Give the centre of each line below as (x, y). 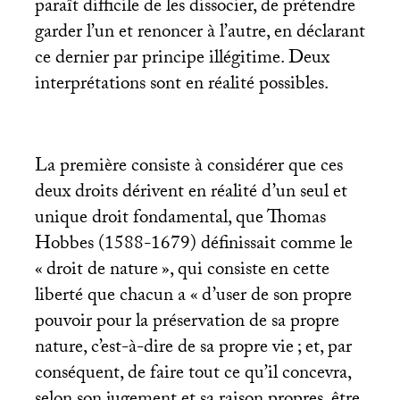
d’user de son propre (276, 297)
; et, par (324, 349)
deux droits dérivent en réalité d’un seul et (191, 193)
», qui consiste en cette (245, 271)
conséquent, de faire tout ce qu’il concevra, (192, 375)
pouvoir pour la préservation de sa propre (187, 323)
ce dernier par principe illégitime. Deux (182, 59)
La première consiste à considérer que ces (188, 167)
